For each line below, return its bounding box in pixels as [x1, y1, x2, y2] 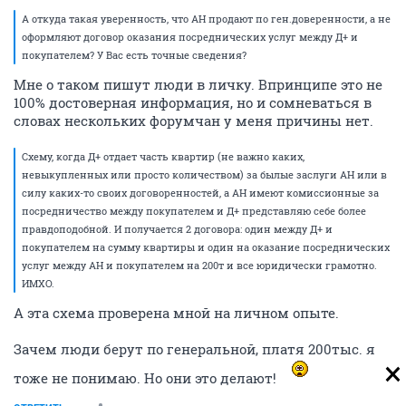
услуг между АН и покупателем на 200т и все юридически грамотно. [22, 258, 377, 272]
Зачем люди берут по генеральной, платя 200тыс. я [14, 340, 375, 358]
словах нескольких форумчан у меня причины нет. [14, 111, 373, 130]
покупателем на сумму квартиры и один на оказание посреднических [22, 240, 390, 254]
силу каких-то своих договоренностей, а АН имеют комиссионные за [22, 186, 379, 199]
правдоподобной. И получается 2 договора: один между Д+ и [22, 222, 333, 236]
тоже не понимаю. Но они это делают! [14, 369, 280, 387]
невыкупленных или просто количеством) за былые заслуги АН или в [22, 168, 387, 181]
